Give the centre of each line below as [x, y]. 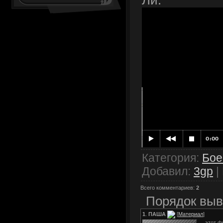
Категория [169, 158]
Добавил [165, 171]
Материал [191, 214]
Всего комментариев [167, 187]
